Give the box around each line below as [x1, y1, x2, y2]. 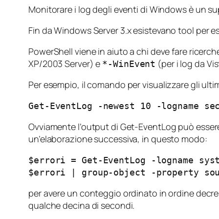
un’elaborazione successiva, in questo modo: [28, 133, 207, 145]
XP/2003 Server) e [28, 58, 103, 70]
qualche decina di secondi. [28, 199, 135, 212]
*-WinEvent [102, 59, 156, 69]
